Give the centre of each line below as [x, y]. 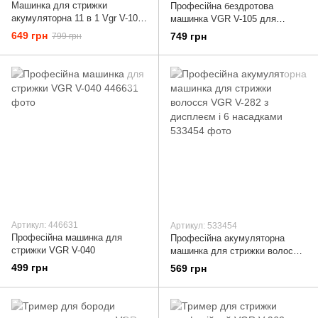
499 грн [29, 268]
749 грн [188, 37]
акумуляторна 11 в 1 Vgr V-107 [77, 18]
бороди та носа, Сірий [59, 44]
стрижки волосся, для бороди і [237, 32]
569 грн [188, 269]
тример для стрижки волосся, [76, 31]
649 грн [29, 36]
